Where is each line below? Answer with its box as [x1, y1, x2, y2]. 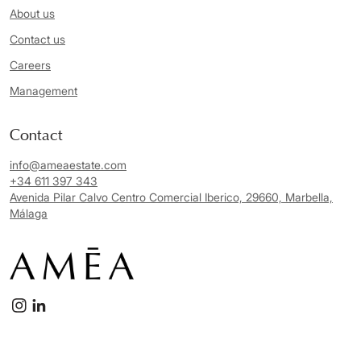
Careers [10, 58, 51, 72]
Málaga [10, 206, 48, 220]
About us [10, 6, 55, 20]
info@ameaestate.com [10, 158, 127, 172]
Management [10, 84, 77, 98]
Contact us [10, 32, 65, 46]
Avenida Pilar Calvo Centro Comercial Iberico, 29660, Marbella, [10, 190, 333, 204]
